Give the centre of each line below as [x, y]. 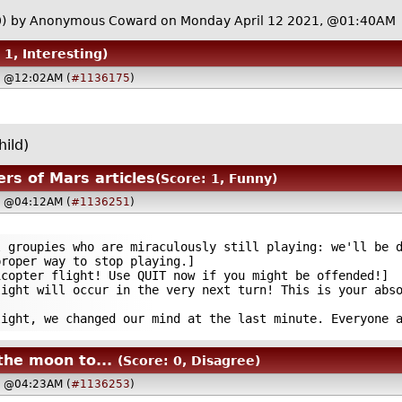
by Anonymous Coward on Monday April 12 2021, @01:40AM [203, 21]
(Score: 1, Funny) [216, 178]
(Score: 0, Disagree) [188, 360]
